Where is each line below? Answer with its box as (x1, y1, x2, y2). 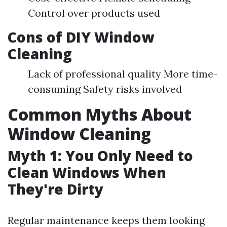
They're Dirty (8, 179, 103, 199)
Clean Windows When (8, 163, 166, 182)
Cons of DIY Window (8, 27, 154, 47)
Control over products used (28, 7, 160, 19)
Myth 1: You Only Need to (8, 146, 193, 165)
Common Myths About (8, 103, 192, 125)
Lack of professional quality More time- (28, 67, 218, 80)
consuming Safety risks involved (28, 83, 182, 95)
